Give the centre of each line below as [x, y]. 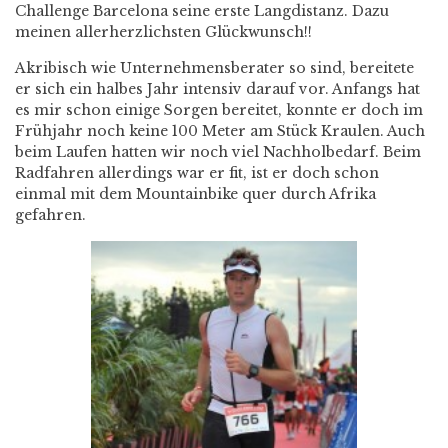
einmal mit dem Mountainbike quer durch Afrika [195, 193]
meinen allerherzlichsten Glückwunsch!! [163, 31]
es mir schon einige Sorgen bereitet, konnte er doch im [219, 109]
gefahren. [50, 214]
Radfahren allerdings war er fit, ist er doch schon [197, 172]
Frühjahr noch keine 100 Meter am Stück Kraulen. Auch [220, 130]
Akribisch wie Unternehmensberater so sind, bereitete [214, 67]
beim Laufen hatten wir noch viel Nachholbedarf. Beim [218, 151]
